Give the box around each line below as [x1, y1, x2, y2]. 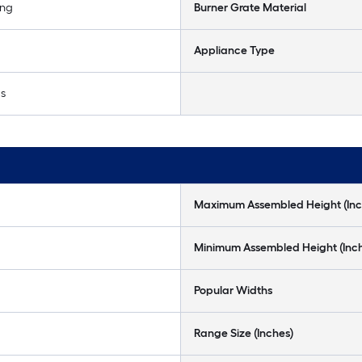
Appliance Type [194, 44, 275, 57]
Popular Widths [194, 284, 272, 297]
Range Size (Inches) [194, 326, 293, 340]
